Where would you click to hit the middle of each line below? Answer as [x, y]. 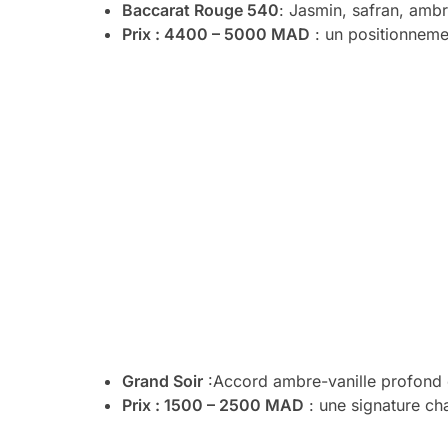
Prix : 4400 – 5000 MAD [216, 34]
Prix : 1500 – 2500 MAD [213, 404]
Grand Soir [162, 380]
